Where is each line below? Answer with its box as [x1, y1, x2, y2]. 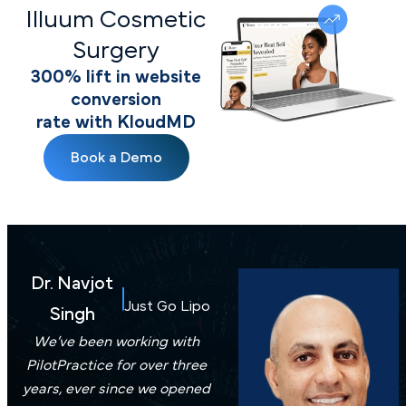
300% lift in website [31, 67, 201, 86]
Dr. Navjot [31, 274, 114, 293]
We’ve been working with [33, 333, 199, 349]
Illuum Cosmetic [26, 6, 206, 32]
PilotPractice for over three [25, 357, 207, 372]
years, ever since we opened [22, 381, 210, 396]
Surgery [72, 37, 159, 63]
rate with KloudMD [36, 112, 196, 131]
